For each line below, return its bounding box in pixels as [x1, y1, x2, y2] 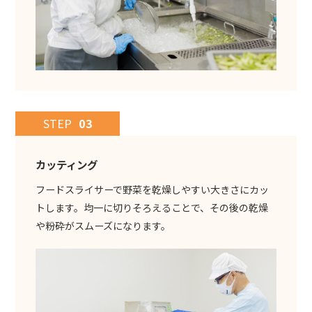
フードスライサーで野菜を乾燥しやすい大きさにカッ [35, 182, 269, 196]
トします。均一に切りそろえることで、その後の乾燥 [35, 200, 268, 214]
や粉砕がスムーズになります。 [35, 218, 171, 233]
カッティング [35, 156, 97, 172]
